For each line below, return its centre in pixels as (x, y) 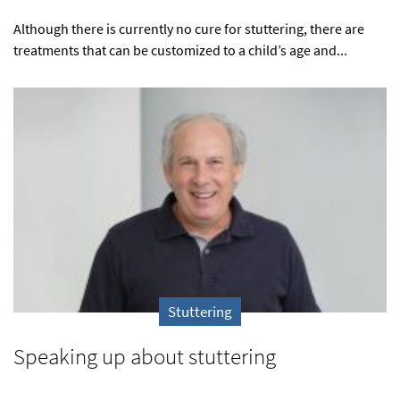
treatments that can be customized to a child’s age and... (180, 50)
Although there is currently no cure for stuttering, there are (189, 29)
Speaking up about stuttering (145, 356)
